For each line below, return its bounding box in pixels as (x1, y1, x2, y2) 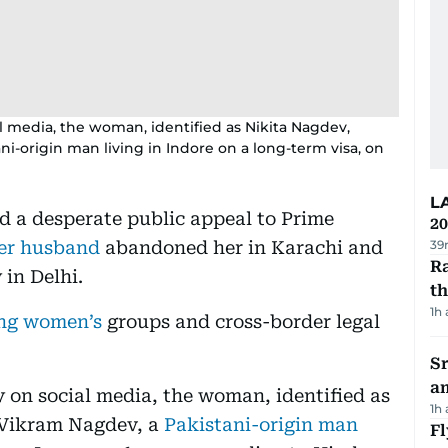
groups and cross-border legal (107, 310, 380, 332)
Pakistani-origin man (164, 413, 358, 435)
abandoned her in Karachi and (100, 236, 383, 258)
